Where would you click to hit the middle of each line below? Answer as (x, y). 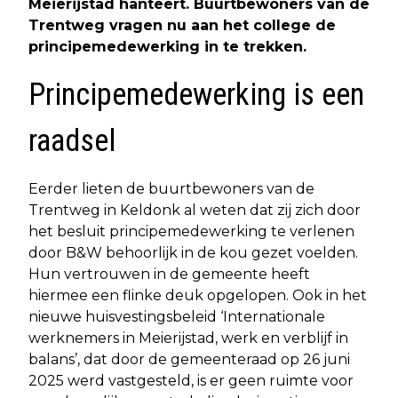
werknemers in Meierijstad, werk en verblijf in (188, 338)
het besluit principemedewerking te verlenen (191, 231)
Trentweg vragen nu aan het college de (182, 25)
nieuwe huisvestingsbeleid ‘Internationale (177, 316)
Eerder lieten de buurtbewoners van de (171, 188)
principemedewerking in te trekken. (167, 46)
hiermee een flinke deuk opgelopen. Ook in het (198, 295)
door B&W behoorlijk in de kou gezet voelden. (193, 252)
